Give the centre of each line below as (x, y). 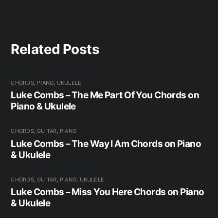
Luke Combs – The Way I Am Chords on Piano (106, 144)
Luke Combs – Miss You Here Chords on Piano (108, 192)
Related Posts (55, 49)
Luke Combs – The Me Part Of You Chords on (105, 95)
